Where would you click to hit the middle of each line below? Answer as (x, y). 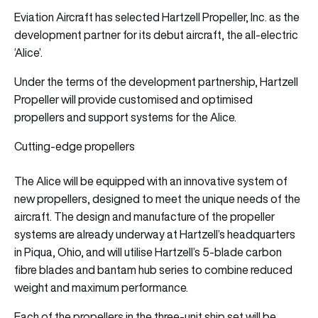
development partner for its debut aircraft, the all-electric (156, 34)
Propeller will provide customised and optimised (133, 99)
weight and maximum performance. (101, 287)
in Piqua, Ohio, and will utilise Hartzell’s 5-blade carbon (148, 252)
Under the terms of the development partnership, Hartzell (156, 81)
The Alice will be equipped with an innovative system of (151, 181)
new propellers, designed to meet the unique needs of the (157, 198)
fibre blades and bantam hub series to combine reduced (153, 269)
